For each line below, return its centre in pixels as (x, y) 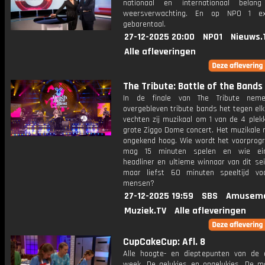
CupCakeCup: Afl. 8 (164, 242)
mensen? (139, 183)
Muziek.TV (145, 211)
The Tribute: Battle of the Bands (193, 86)
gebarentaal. (144, 24)
